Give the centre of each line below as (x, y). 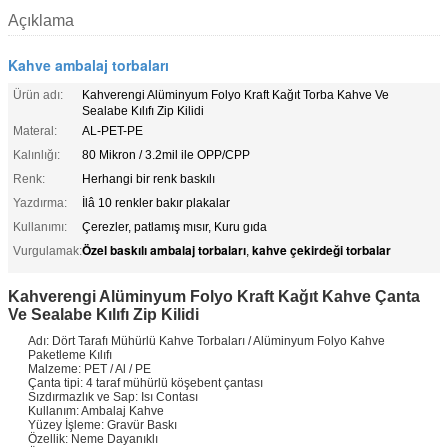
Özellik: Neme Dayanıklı (93, 438)
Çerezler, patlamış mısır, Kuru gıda (174, 226)
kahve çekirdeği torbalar (321, 249)
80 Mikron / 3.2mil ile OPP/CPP (166, 154)
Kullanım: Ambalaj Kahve (96, 410)
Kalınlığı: (36, 154)
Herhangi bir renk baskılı (148, 178)
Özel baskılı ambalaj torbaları (164, 249)
